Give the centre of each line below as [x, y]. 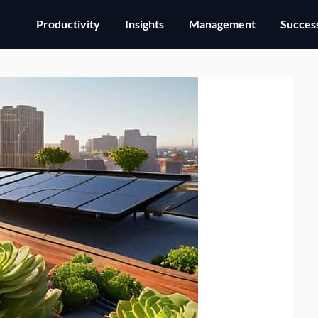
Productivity [68, 24]
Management [222, 24]
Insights [144, 24]
